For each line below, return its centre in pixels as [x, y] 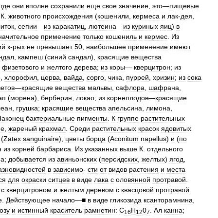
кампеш [30, 57]
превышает [54, 46]
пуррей [137, 77]
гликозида [126, 200]
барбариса [54, 149]
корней [23, 149]
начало [64, 200]
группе [128, 118]
